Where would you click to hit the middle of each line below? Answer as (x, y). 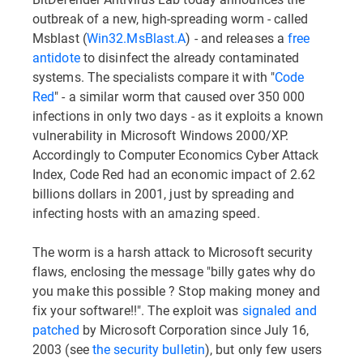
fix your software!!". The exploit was (137, 310)
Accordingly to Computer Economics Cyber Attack (176, 154)
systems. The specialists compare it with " (154, 77)
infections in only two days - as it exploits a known (178, 115)
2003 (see (62, 349)
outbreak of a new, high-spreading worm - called (171, 18)
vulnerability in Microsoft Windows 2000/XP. (161, 135)
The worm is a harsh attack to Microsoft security (173, 252)
